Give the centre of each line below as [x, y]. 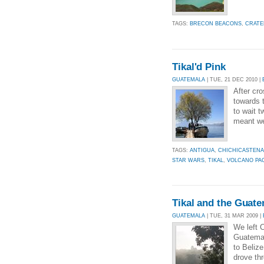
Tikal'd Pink [199, 67]
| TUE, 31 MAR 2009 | [234, 215]
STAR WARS [188, 160]
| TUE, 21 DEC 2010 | [234, 79]
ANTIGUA [202, 150]
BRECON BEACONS [216, 24]
